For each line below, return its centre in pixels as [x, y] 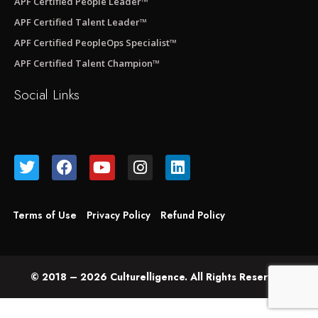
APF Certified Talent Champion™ [87, 64]
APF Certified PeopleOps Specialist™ [95, 43]
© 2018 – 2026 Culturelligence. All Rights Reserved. [159, 277]
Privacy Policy [119, 215]
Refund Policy [193, 215]
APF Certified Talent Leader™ [81, 22]
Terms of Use [45, 215]
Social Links [47, 95]
